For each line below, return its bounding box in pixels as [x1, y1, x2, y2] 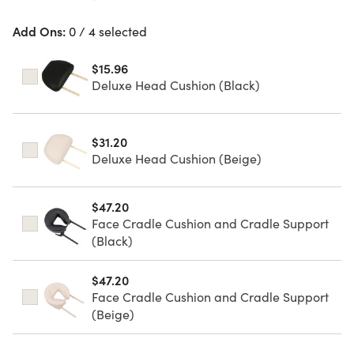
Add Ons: [13, 21, 69, 40]
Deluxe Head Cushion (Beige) [92, 149, 262, 167]
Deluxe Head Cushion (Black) [92, 76, 260, 93]
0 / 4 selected [69, 22, 147, 40]
